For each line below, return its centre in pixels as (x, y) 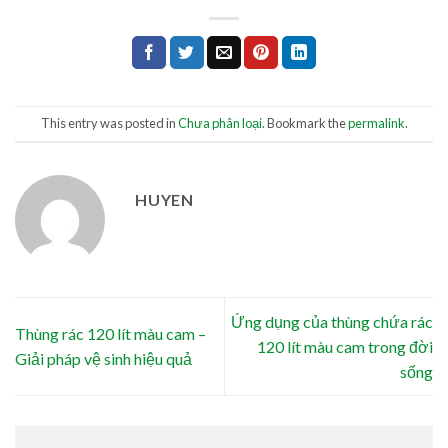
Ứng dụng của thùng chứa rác (332, 321)
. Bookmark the (304, 123)
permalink (376, 123)
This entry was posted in (109, 123)
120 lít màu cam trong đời (345, 346)
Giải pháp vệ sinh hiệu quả (103, 359)
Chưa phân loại (219, 123)
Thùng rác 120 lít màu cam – (110, 334)
